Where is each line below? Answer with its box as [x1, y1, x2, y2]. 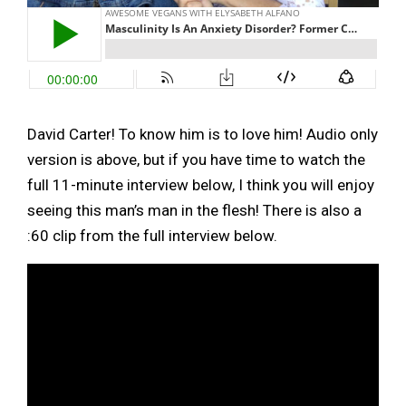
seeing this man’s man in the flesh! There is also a [27, 200, 362, 219]
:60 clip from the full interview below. [27, 226, 277, 245]
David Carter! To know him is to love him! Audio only [27, 124, 378, 143]
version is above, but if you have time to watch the [27, 150, 365, 169]
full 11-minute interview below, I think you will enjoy [27, 175, 374, 194]
